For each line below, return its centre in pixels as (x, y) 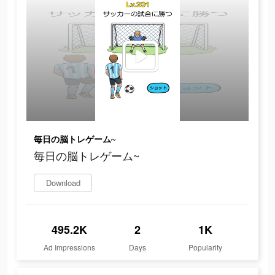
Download (63, 183)
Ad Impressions (70, 247)
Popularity (206, 247)
